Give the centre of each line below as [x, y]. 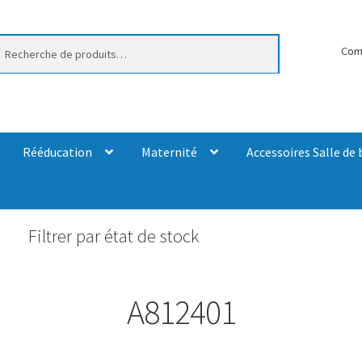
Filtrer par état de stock [113, 236]
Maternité [169, 152]
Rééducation [57, 152]
